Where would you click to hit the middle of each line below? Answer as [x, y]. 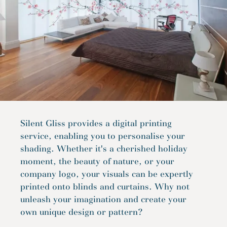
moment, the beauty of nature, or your [97, 162]
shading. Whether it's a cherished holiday [104, 149]
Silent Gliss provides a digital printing [96, 124]
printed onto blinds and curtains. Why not [105, 187]
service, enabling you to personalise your [103, 136]
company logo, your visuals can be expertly [107, 174]
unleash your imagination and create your [103, 200]
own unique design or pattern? [82, 212]
